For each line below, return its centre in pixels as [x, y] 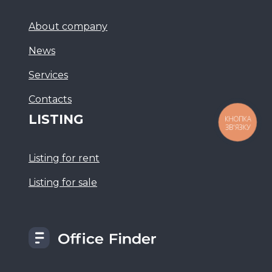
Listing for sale [63, 183]
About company [68, 27]
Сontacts [50, 100]
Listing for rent [64, 158]
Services [48, 75]
